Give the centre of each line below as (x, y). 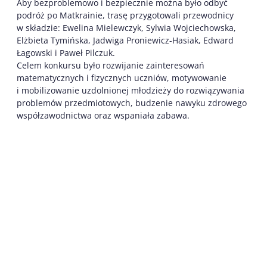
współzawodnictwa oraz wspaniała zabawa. (103, 115)
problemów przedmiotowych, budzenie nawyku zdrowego (132, 103)
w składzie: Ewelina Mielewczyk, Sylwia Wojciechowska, (126, 27)
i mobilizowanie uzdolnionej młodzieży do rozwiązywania (131, 90)
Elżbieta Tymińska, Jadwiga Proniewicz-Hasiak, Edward (125, 40)
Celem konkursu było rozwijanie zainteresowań (111, 65)
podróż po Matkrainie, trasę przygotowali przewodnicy (125, 15)
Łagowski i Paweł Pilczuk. (66, 52)
